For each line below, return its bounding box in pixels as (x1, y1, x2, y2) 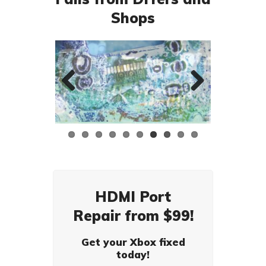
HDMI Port (95, 189, 171, 207)
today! (116, 249, 150, 262)
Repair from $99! (72, 208, 194, 226)
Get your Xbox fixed (81, 237, 185, 250)
